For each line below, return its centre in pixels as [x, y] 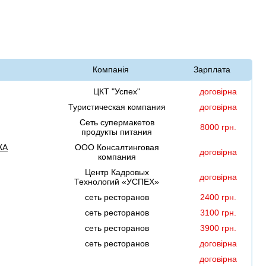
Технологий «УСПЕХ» [117, 182]
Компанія [111, 70]
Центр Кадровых [117, 172]
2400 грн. [218, 197]
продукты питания [117, 132]
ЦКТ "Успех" [117, 92]
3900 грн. [218, 228]
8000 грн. [218, 127]
